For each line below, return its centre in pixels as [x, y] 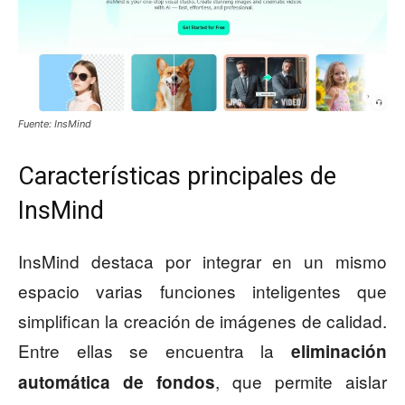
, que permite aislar [301, 381]
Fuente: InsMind [55, 123]
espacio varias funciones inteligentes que [202, 290]
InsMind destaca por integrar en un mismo [202, 260]
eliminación [339, 351]
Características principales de [177, 176]
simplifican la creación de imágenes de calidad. [202, 320]
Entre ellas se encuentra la [155, 350]
